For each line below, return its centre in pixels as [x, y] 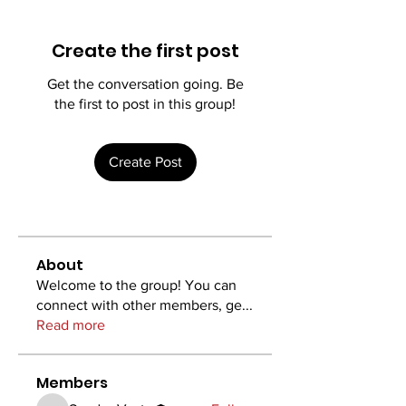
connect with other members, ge [139, 305]
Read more [71, 325]
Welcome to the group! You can [136, 285]
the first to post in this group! [145, 104]
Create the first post [145, 51]
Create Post [145, 162]
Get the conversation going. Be [145, 84]
